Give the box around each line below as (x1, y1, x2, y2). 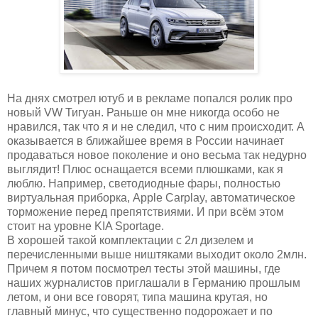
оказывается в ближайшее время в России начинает (7, 135, 284, 148)
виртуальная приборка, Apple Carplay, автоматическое (7, 192, 295, 204)
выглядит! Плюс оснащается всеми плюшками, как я (7, 163, 283, 176)
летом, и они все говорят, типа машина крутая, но (7, 291, 268, 304)
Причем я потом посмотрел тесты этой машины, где (7, 263, 280, 275)
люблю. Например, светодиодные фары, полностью (7, 177, 280, 190)
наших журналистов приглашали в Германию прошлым (7, 277, 300, 290)
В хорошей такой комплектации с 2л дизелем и (7, 234, 253, 247)
